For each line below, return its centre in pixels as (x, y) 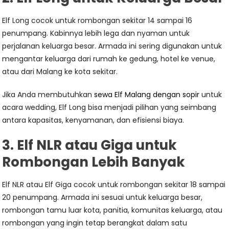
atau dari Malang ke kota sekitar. (60, 72)
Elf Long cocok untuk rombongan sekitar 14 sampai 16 (97, 20)
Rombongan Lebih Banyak (94, 162)
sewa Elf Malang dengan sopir (147, 95)
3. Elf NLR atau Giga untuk (90, 145)
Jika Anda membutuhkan (48, 95)
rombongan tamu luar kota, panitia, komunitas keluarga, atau (112, 210)
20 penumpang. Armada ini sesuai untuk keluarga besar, (102, 197)
